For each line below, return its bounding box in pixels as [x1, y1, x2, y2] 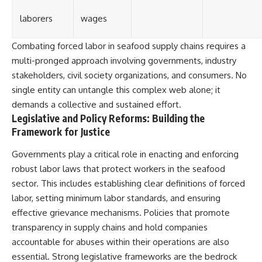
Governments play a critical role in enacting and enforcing [12, 148, 239, 160]
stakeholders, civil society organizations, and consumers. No [12, 70, 247, 81]
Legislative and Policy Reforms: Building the [12, 112, 205, 125]
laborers [20, 13, 53, 25]
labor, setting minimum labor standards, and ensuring [12, 192, 220, 204]
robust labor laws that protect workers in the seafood [12, 163, 225, 174]
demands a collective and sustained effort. [12, 99, 181, 111]
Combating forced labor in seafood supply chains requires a [12, 40, 246, 52]
